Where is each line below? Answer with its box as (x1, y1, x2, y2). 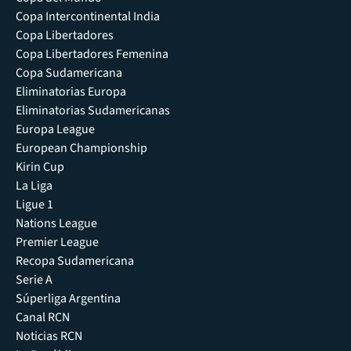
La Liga (16, 177, 52, 195)
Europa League (16, 121, 95, 139)
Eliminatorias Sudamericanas (16, 102, 170, 120)
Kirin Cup (16, 158, 64, 176)
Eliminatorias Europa (16, 83, 126, 101)
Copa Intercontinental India (16, 8, 160, 26)
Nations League (16, 215, 97, 233)
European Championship (16, 139, 147, 157)
